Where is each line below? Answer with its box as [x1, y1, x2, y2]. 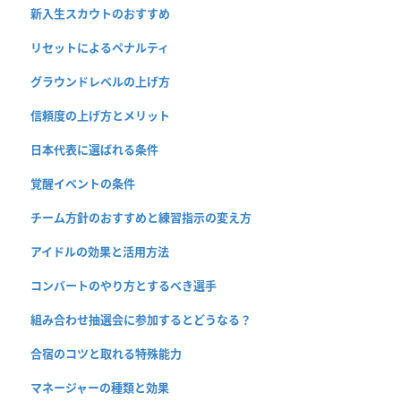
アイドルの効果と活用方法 [30, 243, 169, 260]
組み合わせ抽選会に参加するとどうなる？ [30, 311, 252, 328]
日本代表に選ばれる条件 [30, 141, 158, 158]
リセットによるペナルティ [30, 38, 169, 55]
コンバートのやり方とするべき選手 [30, 277, 217, 294]
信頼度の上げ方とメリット [30, 107, 170, 124]
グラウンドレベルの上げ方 [30, 73, 170, 90]
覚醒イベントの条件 [30, 175, 135, 192]
